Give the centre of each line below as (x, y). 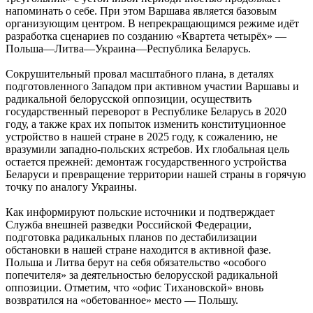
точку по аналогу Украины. (71, 187)
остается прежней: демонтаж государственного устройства (146, 161)
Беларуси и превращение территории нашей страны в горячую (156, 174)
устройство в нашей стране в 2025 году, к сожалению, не (141, 136)
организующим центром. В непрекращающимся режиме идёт (152, 23)
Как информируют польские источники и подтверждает (140, 212)
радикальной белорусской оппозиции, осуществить (129, 99)
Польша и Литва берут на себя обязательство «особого (136, 262)
